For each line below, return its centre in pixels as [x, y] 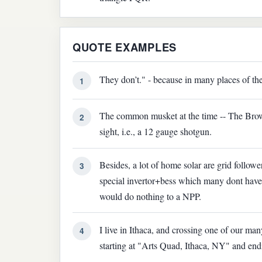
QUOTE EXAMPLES [125, 47]
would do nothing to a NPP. [151, 196]
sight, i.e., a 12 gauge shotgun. [156, 132]
